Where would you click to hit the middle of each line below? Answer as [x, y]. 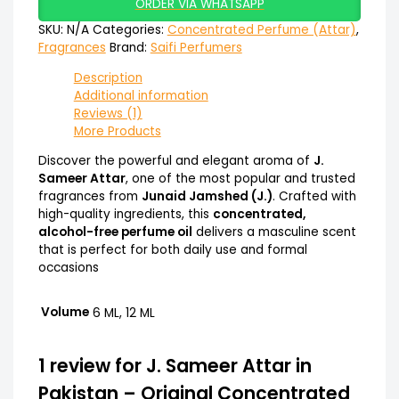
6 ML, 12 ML [123, 313]
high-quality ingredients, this [125, 215]
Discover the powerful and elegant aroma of [175, 161]
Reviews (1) [108, 113]
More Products [117, 131]
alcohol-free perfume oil [115, 232]
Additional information [141, 95]
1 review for [92, 365]
